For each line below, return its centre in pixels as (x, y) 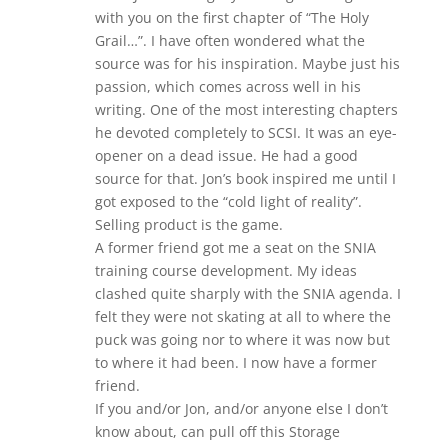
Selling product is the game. (188, 224)
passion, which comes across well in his (227, 86)
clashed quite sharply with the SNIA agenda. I (247, 293)
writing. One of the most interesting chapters (246, 109)
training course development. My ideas (225, 270)
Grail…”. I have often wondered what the (229, 40)
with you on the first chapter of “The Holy (231, 17)
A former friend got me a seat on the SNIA (235, 247)
